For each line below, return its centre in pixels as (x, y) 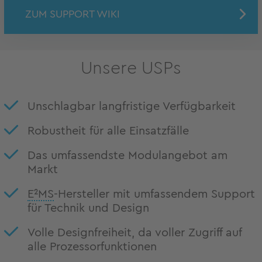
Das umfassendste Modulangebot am (127, 156)
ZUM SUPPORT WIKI (73, 14)
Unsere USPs (131, 69)
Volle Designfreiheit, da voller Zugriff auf (135, 233)
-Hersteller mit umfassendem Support (154, 194)
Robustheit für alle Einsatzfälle (108, 131)
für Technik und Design (88, 208)
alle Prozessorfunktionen (92, 247)
